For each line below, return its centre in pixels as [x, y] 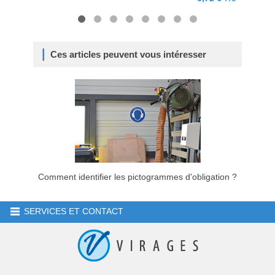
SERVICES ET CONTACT [74, 211]
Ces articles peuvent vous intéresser [128, 54]
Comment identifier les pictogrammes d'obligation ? [137, 177]
